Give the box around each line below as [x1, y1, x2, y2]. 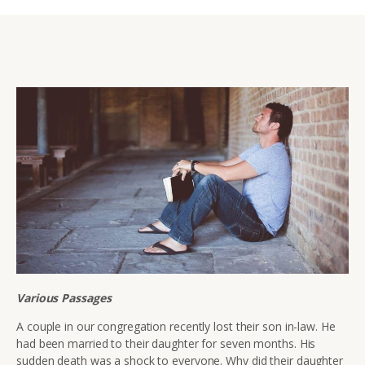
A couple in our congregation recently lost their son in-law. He [16, 319, 336, 335]
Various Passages [16, 290, 112, 306]
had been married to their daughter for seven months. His [16, 336, 316, 352]
